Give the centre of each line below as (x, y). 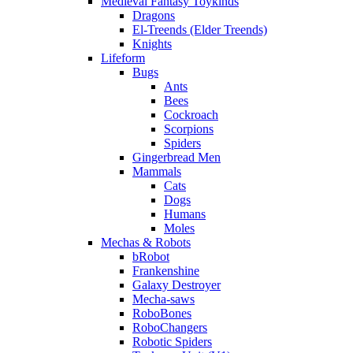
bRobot (151, 256)
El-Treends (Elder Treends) (200, 30)
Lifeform (123, 58)
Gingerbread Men (176, 157)
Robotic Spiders (172, 342)
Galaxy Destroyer (176, 285)
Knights (152, 44)
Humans (185, 214)
